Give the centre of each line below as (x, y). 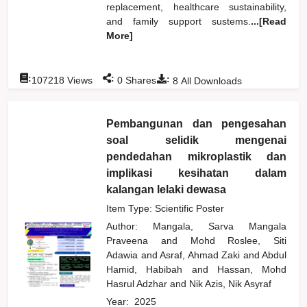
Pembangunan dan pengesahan (197, 123)
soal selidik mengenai (197, 140)
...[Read (269, 21)
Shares (140, 80)
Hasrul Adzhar (138, 283)
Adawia (124, 255)
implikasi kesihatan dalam (197, 173)
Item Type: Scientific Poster (165, 208)
